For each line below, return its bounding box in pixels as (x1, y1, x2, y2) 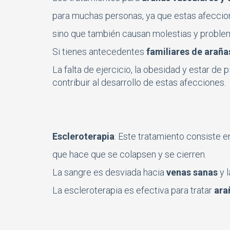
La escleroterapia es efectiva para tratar (52, 184, 212, 196)
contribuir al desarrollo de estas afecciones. (52, 76, 226, 88)
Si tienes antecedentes (52, 46, 146, 57)
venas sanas (166, 166, 218, 178)
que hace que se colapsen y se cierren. (52, 148, 206, 160)
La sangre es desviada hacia (52, 166, 166, 178)
